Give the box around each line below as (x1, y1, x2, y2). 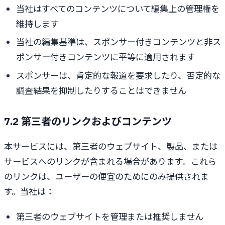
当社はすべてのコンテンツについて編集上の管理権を (16, 3, 219, 15)
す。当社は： (4, 185, 54, 197)
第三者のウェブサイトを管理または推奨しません (16, 210, 203, 222)
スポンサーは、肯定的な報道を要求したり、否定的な (16, 69, 220, 81)
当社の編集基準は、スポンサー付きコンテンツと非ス (16, 36, 221, 48)
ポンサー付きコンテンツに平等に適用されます (16, 51, 195, 63)
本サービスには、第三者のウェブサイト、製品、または (4, 140, 217, 152)
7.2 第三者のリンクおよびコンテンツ (4, 114, 172, 128)
